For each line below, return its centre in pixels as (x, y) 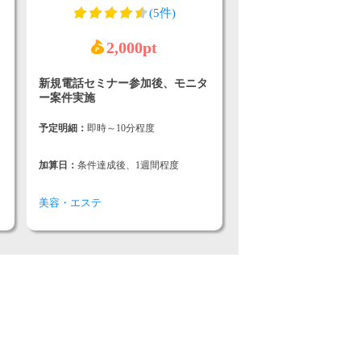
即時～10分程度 (120, 129)
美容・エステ (70, 202)
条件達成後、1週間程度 (128, 166)
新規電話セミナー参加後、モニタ (123, 84)
